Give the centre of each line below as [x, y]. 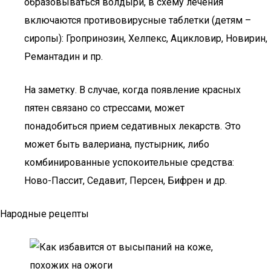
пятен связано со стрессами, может [104, 108]
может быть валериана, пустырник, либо [117, 144]
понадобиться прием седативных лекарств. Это [132, 126]
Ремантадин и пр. [64, 57]
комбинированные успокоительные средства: [129, 162]
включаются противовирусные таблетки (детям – [138, 20]
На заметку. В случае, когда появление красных [132, 90]
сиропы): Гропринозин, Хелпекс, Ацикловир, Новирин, [146, 38]
